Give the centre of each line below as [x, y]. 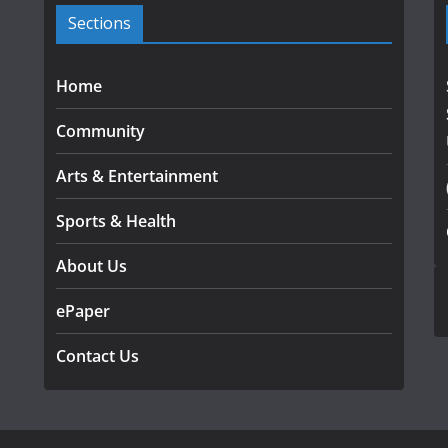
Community [100, 131]
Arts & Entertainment [137, 176]
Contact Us [97, 356]
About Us [91, 266]
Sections [99, 23]
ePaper [83, 311]
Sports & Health [116, 221]
